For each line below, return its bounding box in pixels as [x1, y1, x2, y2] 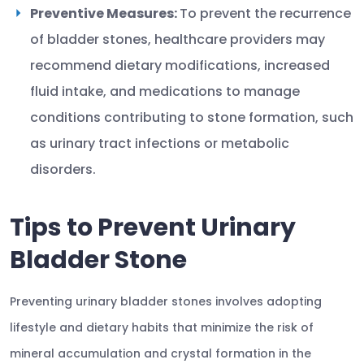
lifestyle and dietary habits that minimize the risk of [10, 319, 314, 336]
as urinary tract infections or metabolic [30, 134, 289, 153]
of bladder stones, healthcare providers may [30, 30, 325, 49]
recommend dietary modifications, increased [30, 56, 330, 75]
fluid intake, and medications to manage [30, 82, 300, 101]
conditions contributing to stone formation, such [30, 108, 353, 127]
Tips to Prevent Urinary [10, 210, 296, 245]
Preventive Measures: [30, 4, 180, 23]
